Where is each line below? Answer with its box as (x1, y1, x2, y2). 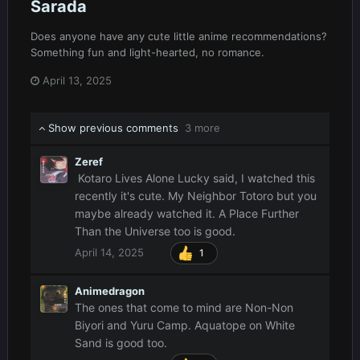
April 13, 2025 (43, 73, 112, 87)
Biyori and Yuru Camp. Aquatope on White (75, 318, 295, 333)
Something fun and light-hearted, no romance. (31, 45, 268, 59)
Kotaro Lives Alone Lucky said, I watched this (75, 170, 315, 185)
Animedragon (75, 284, 145, 298)
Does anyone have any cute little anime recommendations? (31, 29, 327, 43)
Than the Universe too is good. (75, 223, 239, 238)
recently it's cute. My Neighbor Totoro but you (75, 188, 317, 202)
